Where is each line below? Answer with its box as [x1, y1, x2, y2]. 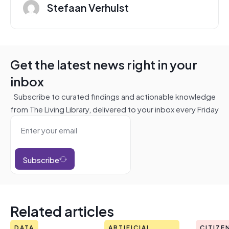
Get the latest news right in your [10, 54, 197, 74]
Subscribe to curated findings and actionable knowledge [13, 89, 216, 102]
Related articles [10, 199, 114, 222]
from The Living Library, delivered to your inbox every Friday [10, 102, 219, 115]
